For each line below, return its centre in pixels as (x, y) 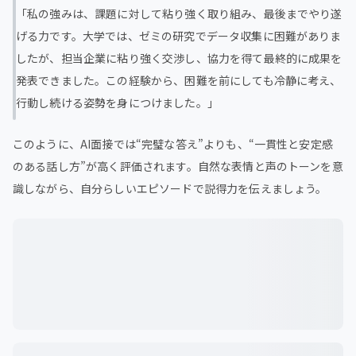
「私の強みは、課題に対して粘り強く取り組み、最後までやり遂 (179, 13)
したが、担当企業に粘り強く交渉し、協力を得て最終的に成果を (179, 58)
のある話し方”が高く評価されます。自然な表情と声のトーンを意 (178, 166)
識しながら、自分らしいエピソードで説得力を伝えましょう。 (170, 188)
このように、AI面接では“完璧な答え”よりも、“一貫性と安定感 (173, 143)
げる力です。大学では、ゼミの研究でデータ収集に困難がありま (179, 35)
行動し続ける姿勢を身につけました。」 (117, 102)
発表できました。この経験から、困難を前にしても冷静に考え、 (179, 80)
